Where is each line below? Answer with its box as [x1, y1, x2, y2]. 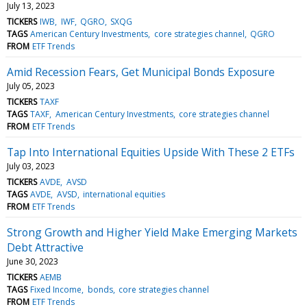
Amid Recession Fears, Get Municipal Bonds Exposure [7, 64, 275, 79]
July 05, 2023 [7, 79, 55, 92]
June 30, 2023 [7, 255, 58, 267]
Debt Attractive [7, 239, 84, 255]
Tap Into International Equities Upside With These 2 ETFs [7, 144, 295, 160]
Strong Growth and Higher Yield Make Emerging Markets [7, 224, 297, 240]
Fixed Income [30, 283, 82, 295]
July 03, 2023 [7, 160, 55, 172]
